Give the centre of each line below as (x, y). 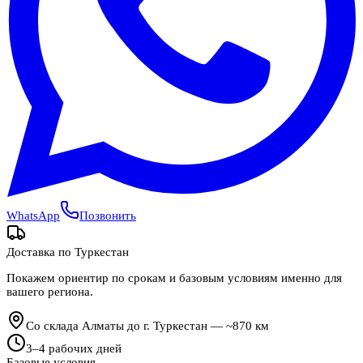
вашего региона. (50, 291)
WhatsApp (33, 215)
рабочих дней (83, 349)
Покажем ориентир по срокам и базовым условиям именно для (174, 278)
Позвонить (108, 215)
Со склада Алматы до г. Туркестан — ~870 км (147, 326)
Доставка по (41, 252)
